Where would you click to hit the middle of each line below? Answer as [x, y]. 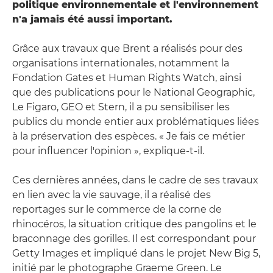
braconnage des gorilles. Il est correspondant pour [134, 238]
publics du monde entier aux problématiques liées [136, 121]
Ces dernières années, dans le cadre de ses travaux [135, 180]
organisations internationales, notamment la [121, 63]
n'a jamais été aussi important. [92, 19]
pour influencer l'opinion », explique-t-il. [108, 151]
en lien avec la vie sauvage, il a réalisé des [112, 194]
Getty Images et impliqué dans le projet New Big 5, [136, 253]
